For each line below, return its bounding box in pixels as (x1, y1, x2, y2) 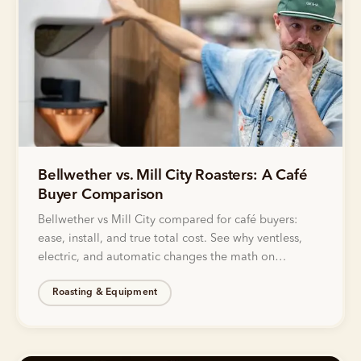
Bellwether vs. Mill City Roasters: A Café (38, 168, 308, 183)
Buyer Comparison (38, 187, 164, 202)
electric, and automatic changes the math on (38, 251, 275, 263)
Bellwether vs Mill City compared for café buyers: (38, 214, 297, 226)
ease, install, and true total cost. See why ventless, (38, 232, 302, 245)
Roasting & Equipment (52, 288, 158, 298)
